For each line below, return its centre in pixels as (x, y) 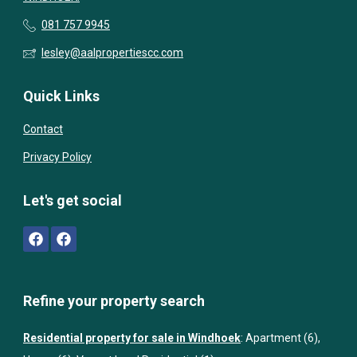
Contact (43, 129)
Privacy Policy (57, 157)
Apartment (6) (282, 338)
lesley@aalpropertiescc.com (112, 52)
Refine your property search (114, 301)
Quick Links (61, 96)
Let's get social (73, 200)
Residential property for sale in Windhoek (132, 338)
